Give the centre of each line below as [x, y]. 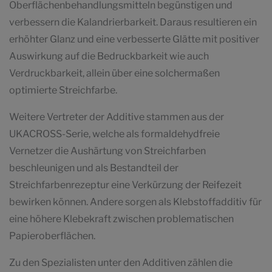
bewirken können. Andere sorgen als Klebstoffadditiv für [135, 202]
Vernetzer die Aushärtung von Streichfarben [107, 151]
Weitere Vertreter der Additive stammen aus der [117, 117]
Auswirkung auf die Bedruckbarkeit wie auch [109, 56]
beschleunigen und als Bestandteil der [94, 168]
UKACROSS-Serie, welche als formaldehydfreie [114, 134]
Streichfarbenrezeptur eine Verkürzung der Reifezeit [125, 185]
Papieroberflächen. [52, 236]
